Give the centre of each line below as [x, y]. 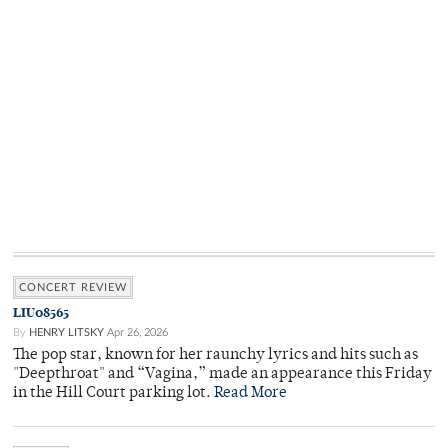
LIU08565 [41, 313]
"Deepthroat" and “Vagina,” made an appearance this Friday [222, 375]
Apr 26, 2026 [137, 333]
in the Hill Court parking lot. [113, 394]
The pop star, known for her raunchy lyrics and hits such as [215, 356]
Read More [250, 394]
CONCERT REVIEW [73, 288]
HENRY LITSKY [66, 333]
